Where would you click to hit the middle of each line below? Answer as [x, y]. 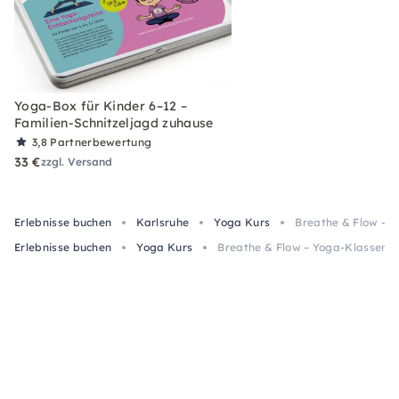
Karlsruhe [163, 222]
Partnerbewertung [101, 142]
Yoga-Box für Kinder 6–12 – [101, 106]
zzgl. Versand [77, 162]
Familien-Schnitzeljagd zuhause [114, 123]
